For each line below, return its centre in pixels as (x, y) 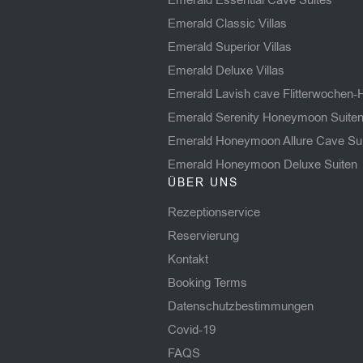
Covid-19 (192, 329)
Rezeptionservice (214, 212)
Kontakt (188, 259)
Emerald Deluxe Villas (226, 70)
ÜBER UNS (203, 182)
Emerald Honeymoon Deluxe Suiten (263, 164)
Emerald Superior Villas (230, 47)
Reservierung (203, 235)
